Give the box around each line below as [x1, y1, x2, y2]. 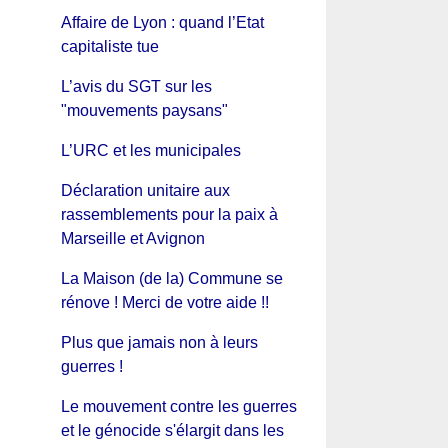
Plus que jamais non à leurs [60, 333, 258, 351]
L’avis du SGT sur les [60, 77, 212, 95]
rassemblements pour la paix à [60, 205, 278, 223]
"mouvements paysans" [60, 101, 228, 119]
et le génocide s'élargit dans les [60, 421, 284, 439]
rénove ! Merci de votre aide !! [60, 293, 269, 311]
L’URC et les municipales [60, 141, 241, 159]
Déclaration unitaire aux [60, 181, 230, 199]
